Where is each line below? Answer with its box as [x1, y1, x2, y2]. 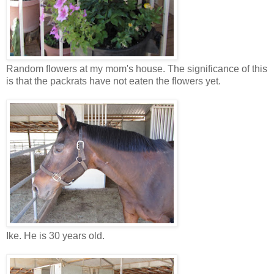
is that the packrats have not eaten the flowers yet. [6, 75, 221, 86]
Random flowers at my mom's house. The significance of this [6, 63, 267, 74]
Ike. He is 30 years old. [6, 230, 105, 241]
